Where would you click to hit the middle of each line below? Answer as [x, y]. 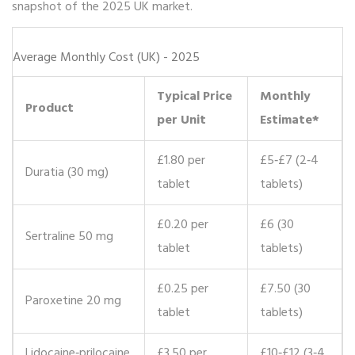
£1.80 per [181, 161]
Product [50, 109]
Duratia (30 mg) [67, 173]
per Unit [181, 121]
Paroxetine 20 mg [73, 302]
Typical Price [195, 97]
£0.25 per [183, 290]
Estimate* [290, 121]
